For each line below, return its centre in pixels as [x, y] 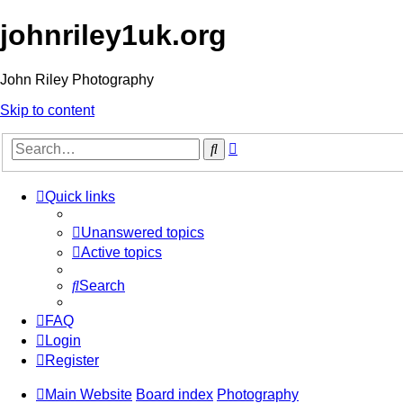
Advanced [269, 146]
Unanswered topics [143, 233]
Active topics [121, 253]
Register [72, 361]
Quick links [80, 197]
